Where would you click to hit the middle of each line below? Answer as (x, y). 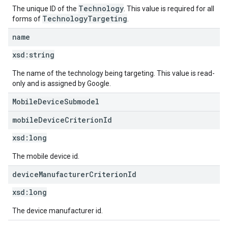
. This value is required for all (169, 9)
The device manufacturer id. (58, 211)
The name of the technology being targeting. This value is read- (113, 73)
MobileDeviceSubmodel (56, 102)
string (42, 55)
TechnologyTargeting (85, 19)
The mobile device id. (46, 156)
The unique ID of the (45, 9)
